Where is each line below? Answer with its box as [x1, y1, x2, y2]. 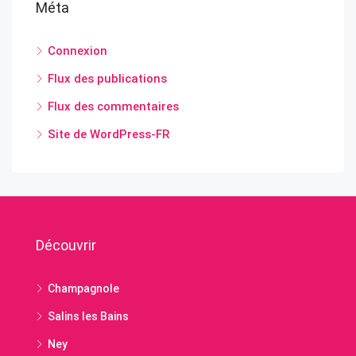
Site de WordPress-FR [48, 126, 169, 141]
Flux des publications [48, 71, 167, 86]
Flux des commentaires [48, 99, 179, 114]
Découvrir [36, 236, 96, 253]
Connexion [48, 43, 107, 58]
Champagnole [48, 281, 119, 295]
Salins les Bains [48, 309, 129, 323]
